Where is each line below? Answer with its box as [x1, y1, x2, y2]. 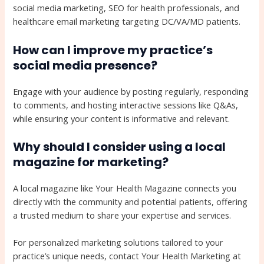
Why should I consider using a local [13, 138, 226, 155]
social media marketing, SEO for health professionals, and [13, 2, 240, 14]
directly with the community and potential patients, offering [13, 195, 248, 207]
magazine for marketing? [13, 153, 169, 170]
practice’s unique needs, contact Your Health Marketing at [13, 250, 242, 262]
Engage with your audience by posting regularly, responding [13, 85, 249, 97]
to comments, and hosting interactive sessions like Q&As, [13, 98, 239, 111]
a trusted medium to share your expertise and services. [13, 209, 232, 221]
